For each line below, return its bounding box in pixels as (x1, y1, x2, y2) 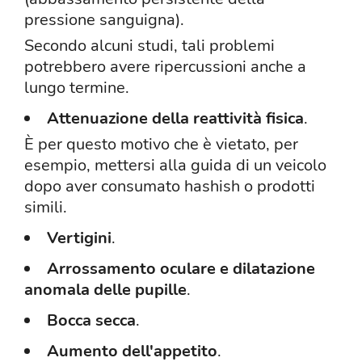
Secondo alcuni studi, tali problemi (24, 35, 275, 57)
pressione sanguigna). (24, 9, 184, 32)
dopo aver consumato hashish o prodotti (24, 175, 315, 198)
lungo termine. (24, 77, 129, 99)
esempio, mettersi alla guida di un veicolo (24, 154, 326, 177)
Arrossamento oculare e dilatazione (47, 258, 315, 280)
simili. (24, 196, 67, 219)
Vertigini (47, 227, 112, 250)
